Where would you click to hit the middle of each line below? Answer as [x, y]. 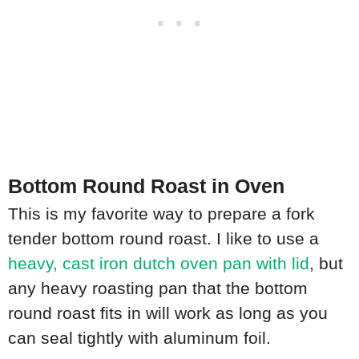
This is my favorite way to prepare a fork [161, 214]
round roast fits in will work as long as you [168, 313]
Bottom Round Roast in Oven [146, 187]
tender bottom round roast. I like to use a [163, 239]
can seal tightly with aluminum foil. [142, 338]
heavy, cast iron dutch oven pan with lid [159, 264]
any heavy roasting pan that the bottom [158, 288]
